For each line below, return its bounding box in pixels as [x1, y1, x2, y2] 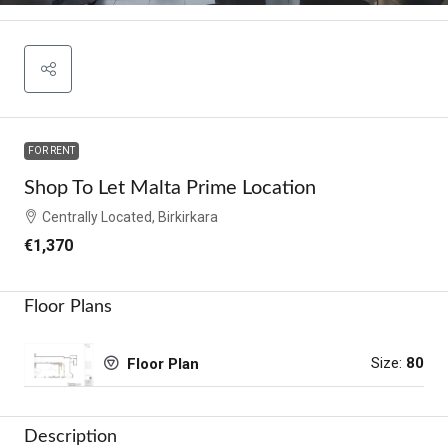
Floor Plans [24, 297, 112, 316]
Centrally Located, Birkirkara [42, 208, 218, 225]
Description [24, 427, 117, 446]
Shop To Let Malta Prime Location [24, 177, 316, 198]
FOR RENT [28, 144, 75, 156]
